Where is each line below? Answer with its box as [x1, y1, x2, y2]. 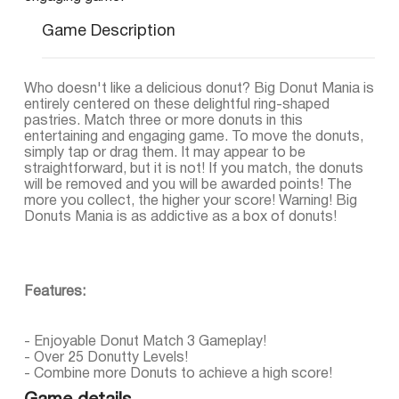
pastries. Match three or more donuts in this [23, 115, 303, 127]
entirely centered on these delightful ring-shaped [23, 99, 330, 111]
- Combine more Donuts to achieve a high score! [23, 368, 332, 380]
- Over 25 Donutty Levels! [23, 352, 188, 364]
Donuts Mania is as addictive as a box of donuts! [23, 211, 337, 224]
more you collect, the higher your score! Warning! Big [23, 195, 357, 208]
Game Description [41, 24, 175, 39]
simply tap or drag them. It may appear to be [23, 147, 305, 159]
